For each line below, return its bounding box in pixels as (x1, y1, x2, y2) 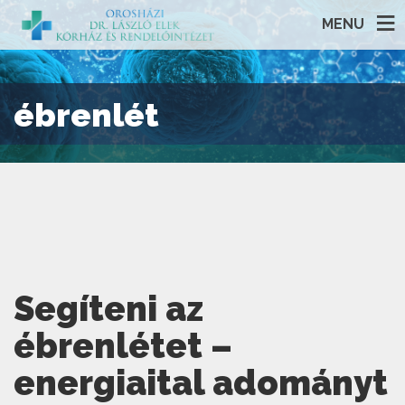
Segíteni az (14, 288, 203, 329)
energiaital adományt (14, 363, 388, 403)
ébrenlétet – (14, 325, 232, 366)
